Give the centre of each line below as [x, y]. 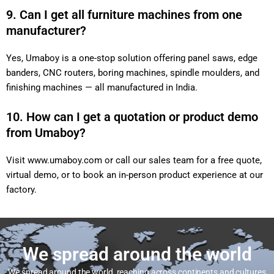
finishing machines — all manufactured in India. [102, 88]
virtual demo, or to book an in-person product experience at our [135, 175]
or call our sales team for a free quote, [182, 161]
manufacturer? [46, 31]
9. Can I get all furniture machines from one [124, 15]
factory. [21, 190]
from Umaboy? [46, 133]
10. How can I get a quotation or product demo [132, 117]
